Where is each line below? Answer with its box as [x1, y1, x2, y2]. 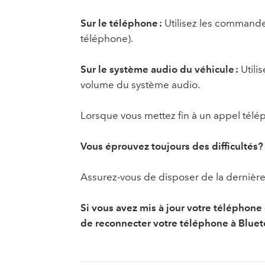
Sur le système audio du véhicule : [80, 63, 238, 76]
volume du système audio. [80, 79, 200, 91]
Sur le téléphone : [80, 17, 164, 30]
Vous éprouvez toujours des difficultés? [80, 140, 263, 153]
